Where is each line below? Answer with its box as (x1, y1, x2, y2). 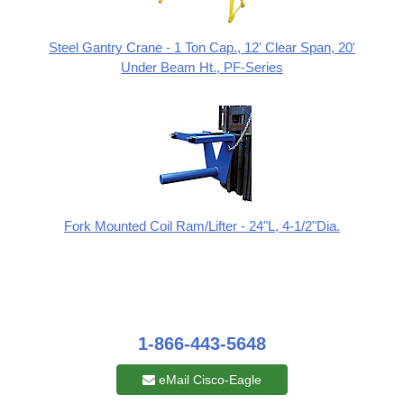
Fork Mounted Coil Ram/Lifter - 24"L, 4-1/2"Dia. (64, 217, 340, 234)
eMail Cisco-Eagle (155, 372, 262, 387)
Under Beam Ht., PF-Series (121, 59, 283, 75)
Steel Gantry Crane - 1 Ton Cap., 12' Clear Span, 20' (49, 39, 355, 55)
